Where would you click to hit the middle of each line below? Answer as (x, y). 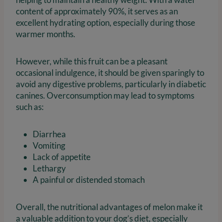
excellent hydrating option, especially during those (106, 23)
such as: (30, 107)
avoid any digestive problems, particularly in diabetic (111, 84)
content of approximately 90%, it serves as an (97, 11)
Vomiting (49, 146)
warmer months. (46, 34)
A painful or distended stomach (89, 180)
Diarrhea (49, 134)
